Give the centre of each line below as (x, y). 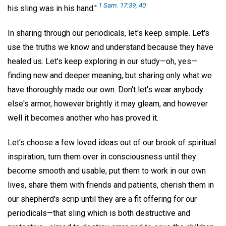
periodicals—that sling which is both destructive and (99, 213)
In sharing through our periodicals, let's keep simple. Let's (108, 33)
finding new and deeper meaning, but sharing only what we (110, 76)
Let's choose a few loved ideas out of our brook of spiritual (112, 142)
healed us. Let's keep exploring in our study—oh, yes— (102, 62)
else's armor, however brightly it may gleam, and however (108, 104)
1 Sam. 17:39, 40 (122, 5)
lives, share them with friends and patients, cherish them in (111, 185)
